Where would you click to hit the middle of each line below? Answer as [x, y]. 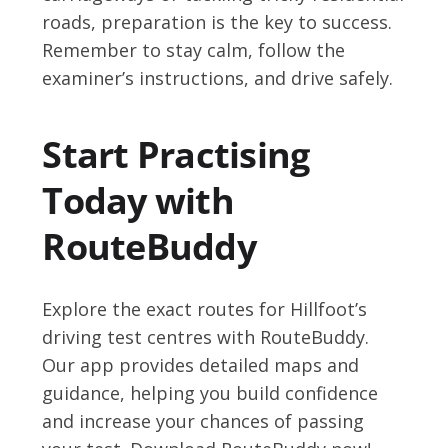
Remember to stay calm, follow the [194, 49]
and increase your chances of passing [203, 420]
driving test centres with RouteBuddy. [206, 336]
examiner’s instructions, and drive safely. [218, 77]
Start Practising [176, 154]
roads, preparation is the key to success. [217, 21]
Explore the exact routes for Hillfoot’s [205, 308]
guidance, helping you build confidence [210, 392]
